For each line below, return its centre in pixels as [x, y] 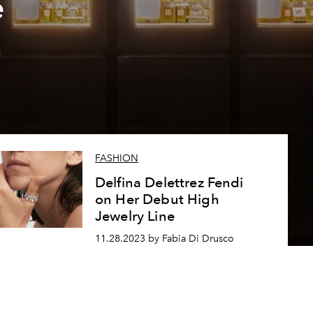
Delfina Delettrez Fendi [169, 183]
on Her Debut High [157, 199]
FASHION [116, 159]
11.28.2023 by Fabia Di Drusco [164, 239]
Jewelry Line [134, 216]
